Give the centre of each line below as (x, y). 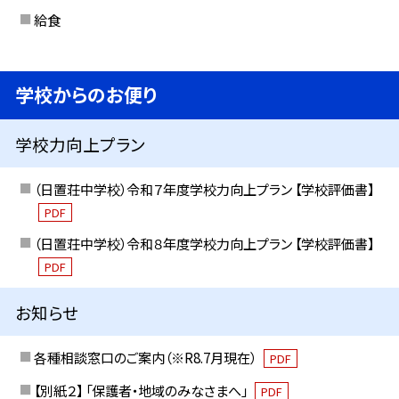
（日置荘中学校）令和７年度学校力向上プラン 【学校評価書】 (204, 188)
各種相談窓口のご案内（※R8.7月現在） (146, 357)
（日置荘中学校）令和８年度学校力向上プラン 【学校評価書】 (204, 244)
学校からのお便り (87, 95)
